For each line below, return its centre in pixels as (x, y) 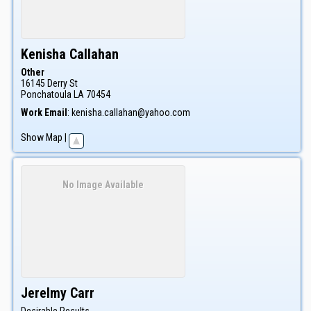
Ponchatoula (46, 95)
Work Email (44, 113)
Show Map (42, 138)
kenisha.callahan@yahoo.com (131, 113)
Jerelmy (44, 293)
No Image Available (103, 184)
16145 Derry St (49, 84)
